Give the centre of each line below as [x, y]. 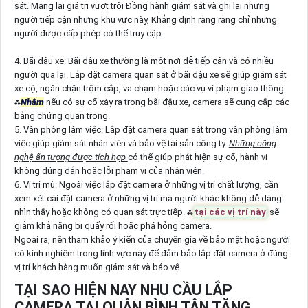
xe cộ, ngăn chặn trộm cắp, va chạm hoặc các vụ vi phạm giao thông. [150, 89]
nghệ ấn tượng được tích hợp [71, 157]
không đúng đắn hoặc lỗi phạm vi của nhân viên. [109, 171]
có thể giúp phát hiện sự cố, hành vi [197, 157]
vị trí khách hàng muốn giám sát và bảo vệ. [98, 267]
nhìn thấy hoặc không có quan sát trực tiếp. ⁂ [103, 212]
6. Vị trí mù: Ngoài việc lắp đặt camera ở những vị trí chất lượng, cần [146, 185]
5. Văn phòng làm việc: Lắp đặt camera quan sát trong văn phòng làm [151, 130]
